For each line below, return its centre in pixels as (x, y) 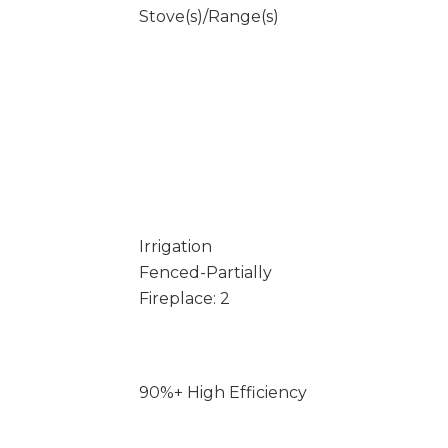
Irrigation (175, 246)
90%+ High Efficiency (222, 392)
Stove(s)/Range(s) (208, 16)
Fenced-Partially (205, 272)
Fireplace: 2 (184, 298)
